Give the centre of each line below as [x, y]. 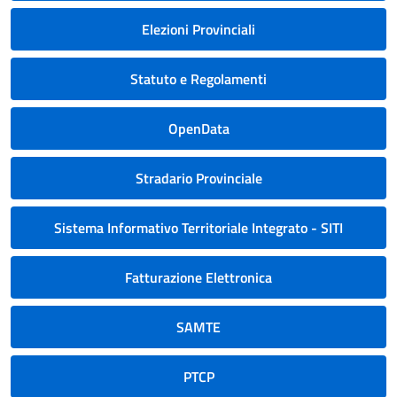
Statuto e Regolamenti [198, 79]
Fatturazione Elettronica [198, 277]
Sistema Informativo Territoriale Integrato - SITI [198, 228]
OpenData [198, 128]
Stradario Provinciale [198, 178]
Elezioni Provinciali [198, 29]
